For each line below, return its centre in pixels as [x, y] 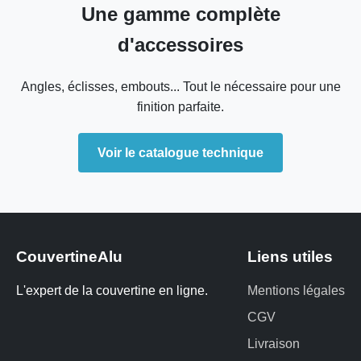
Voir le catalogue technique [180, 153]
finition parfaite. [180, 107]
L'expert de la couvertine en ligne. [112, 290]
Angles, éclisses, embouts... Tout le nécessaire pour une [180, 87]
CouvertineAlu [69, 257]
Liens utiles [290, 257]
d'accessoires [180, 45]
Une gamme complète [180, 14]
